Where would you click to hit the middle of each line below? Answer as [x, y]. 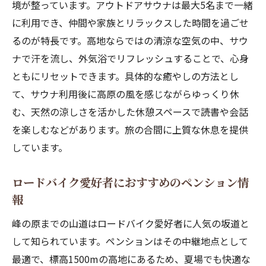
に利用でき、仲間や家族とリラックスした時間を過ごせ [130, 23]
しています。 [40, 147]
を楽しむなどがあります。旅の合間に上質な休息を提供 [130, 129]
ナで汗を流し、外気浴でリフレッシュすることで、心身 [130, 58]
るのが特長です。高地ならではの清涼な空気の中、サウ [130, 40]
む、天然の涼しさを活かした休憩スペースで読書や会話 [130, 112]
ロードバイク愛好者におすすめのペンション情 [130, 182]
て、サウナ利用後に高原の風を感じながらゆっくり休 [126, 94]
